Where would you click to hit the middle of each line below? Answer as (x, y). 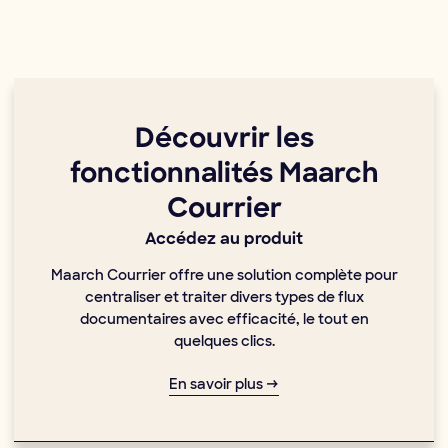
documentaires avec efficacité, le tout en (224, 319)
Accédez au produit (224, 240)
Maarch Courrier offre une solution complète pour (224, 275)
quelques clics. (224, 341)
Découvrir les (224, 141)
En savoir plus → (224, 384)
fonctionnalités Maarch (224, 176)
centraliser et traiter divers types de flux (224, 297)
